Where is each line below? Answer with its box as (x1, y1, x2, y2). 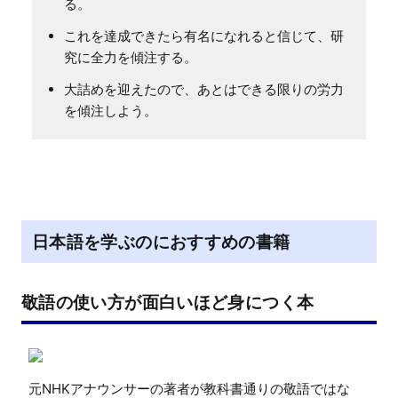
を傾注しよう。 (64, 102, 157, 120)
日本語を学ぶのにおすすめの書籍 (32, 232, 291, 252)
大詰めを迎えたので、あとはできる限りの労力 (64, 81, 344, 99)
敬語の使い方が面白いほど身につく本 (21, 292, 314, 313)
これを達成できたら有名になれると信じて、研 (64, 28, 344, 45)
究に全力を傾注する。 (64, 49, 197, 67)
